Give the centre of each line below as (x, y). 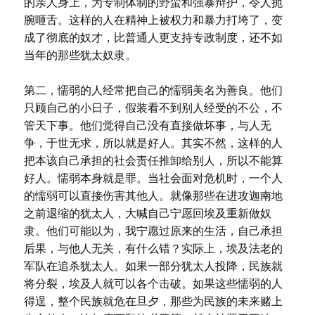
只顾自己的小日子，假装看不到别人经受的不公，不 (153, 108)
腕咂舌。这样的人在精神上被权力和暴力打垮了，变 (153, 20)
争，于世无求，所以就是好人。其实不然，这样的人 (153, 143)
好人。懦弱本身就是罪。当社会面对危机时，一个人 (153, 178)
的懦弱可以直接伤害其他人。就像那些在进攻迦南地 (153, 196)
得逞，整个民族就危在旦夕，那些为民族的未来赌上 (153, 301)
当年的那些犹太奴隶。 (80, 55)
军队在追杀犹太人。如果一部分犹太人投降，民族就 (153, 266)
